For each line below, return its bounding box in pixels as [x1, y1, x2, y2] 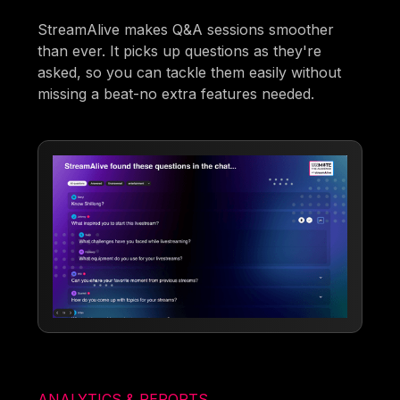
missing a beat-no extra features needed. [37, 85, 315, 104]
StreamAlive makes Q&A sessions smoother [37, 21, 335, 39]
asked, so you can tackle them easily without [37, 63, 342, 82]
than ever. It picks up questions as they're [37, 42, 322, 61]
